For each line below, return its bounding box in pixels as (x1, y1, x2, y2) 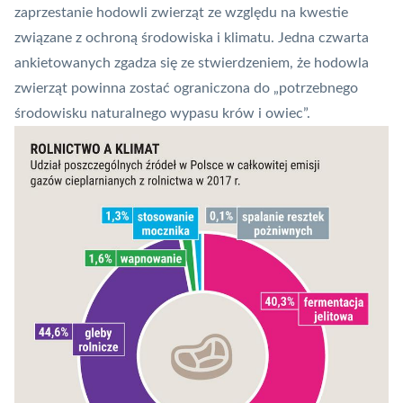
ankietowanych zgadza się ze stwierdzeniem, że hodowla (14, 55, 369, 70)
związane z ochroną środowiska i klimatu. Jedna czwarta (14, 30, 369, 45)
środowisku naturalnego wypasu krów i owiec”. (14, 105, 310, 121)
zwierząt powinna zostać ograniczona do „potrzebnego (14, 80, 358, 95)
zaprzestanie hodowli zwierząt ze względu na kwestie (14, 4, 348, 20)
